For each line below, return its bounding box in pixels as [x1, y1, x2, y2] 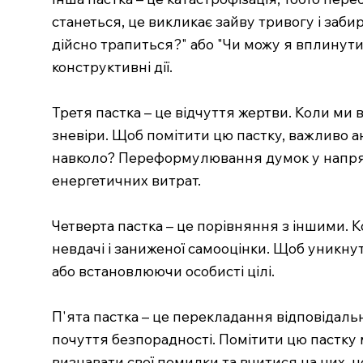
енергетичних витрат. [51, 170, 201, 189]
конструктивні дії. [51, 57, 173, 75]
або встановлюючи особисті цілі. [51, 261, 275, 280]
